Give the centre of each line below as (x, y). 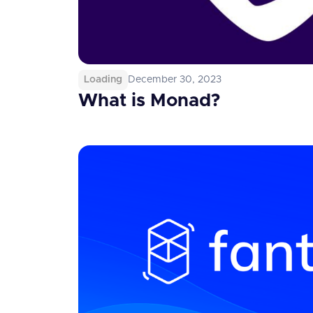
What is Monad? (149, 101)
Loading (103, 80)
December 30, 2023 (175, 80)
